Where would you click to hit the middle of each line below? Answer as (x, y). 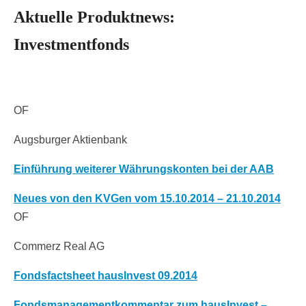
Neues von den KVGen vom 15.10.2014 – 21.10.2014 (147, 198)
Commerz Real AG (59, 246)
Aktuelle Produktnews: (94, 17)
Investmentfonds (71, 44)
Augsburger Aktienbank (70, 139)
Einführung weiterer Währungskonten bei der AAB (144, 169)
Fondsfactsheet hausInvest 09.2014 (106, 275)
